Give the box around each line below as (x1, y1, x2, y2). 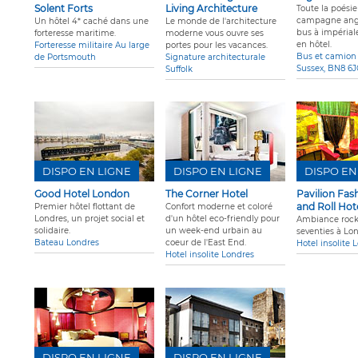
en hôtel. (296, 39, 332, 50)
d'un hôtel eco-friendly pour (165, 213, 280, 225)
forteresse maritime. (34, 28, 116, 39)
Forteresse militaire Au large (34, 40, 149, 51)
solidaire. (34, 225, 70, 237)
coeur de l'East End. (165, 237, 246, 249)
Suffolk (165, 64, 193, 75)
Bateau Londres (34, 237, 99, 249)
